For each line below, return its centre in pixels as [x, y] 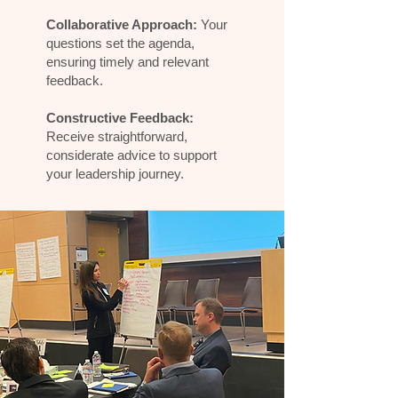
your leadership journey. [115, 174]
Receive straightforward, [117, 136]
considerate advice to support [131, 155]
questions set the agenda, [120, 43]
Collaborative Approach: [122, 24]
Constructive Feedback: [120, 118]
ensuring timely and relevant [127, 62]
